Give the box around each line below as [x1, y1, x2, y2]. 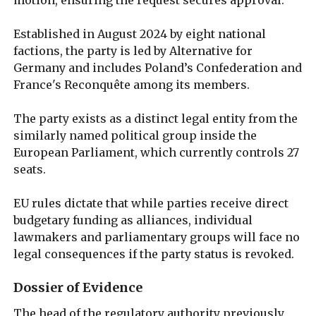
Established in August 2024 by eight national [13, 26, 267, 41]
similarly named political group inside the [13, 128, 257, 142]
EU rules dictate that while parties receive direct [13, 195, 289, 210]
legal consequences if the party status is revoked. [13, 246, 295, 261]
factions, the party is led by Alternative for [13, 43, 253, 58]
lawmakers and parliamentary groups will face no [13, 229, 300, 244]
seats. [13, 162, 47, 176]
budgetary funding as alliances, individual [13, 212, 253, 227]
